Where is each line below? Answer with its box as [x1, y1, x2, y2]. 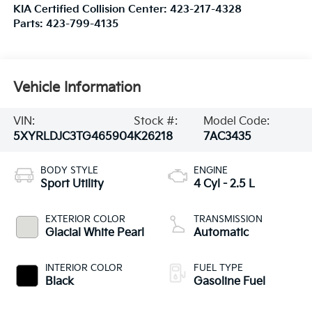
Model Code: [203, 115, 270, 129]
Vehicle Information [13, 79, 141, 96]
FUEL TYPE [194, 263, 243, 274]
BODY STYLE [40, 165, 98, 177]
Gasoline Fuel [194, 275, 265, 289]
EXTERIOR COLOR [45, 214, 125, 226]
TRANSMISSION [194, 214, 263, 226]
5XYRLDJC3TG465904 [13, 130, 134, 144]
